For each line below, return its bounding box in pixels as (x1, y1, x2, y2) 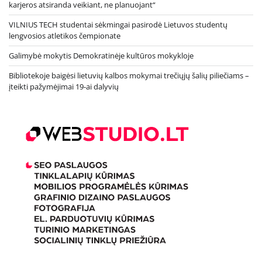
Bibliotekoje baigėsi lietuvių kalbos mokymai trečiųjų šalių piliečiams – (9, 70, 249, 81)
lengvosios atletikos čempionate (9, 30, 120, 41)
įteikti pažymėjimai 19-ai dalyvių (9, 81, 119, 92)
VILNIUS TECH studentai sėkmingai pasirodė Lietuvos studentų (9, 19, 227, 30)
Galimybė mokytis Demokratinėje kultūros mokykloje (9, 50, 194, 61)
